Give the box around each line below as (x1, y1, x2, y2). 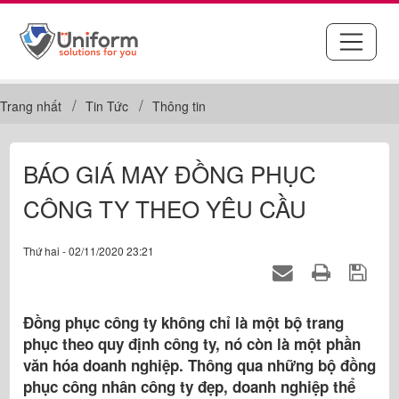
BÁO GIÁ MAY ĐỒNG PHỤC (23, 157, 316, 190)
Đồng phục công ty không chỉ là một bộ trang (23, 312, 344, 333)
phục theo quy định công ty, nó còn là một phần (23, 333, 361, 354)
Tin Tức (85, 97, 128, 115)
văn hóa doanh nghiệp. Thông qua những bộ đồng (23, 354, 376, 376)
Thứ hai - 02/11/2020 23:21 (23, 243, 154, 258)
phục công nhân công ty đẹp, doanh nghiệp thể (23, 376, 355, 397)
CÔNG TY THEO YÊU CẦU (23, 191, 306, 224)
